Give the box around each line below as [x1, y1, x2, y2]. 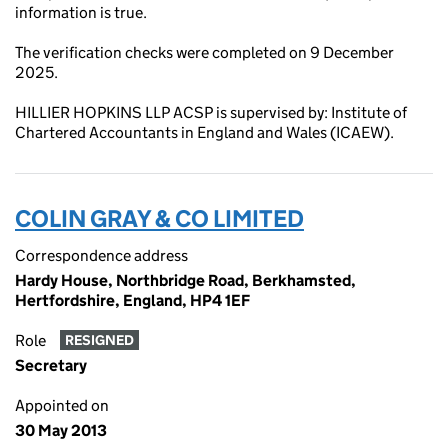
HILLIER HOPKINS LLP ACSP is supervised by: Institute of [15, 103, 407, 122]
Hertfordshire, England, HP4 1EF [15, 291, 250, 310]
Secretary [15, 356, 87, 375]
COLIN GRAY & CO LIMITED [15, 204, 304, 233]
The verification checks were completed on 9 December [15, 43, 394, 62]
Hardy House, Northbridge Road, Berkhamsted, [15, 271, 356, 290]
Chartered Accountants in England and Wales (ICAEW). [15, 123, 394, 142]
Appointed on [15, 396, 109, 415]
